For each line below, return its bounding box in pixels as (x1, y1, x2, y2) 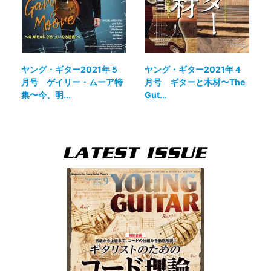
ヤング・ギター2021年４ (145, 64, 242, 74)
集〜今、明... (21, 89, 71, 100)
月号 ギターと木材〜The (145, 76, 245, 87)
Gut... (145, 89, 167, 100)
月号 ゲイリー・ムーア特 (21, 76, 123, 87)
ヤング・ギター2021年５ (21, 64, 119, 74)
